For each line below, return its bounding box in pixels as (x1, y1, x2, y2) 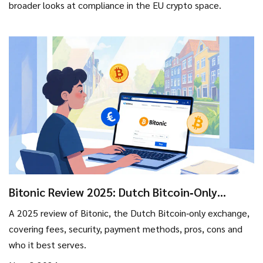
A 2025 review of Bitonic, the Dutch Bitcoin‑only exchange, (9, 207, 249, 220)
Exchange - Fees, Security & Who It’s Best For (9, 198, 251, 214)
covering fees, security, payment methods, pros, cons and (9, 222, 242, 235)
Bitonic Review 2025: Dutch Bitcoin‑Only (9, 184, 217, 200)
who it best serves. (9, 238, 86, 251)
